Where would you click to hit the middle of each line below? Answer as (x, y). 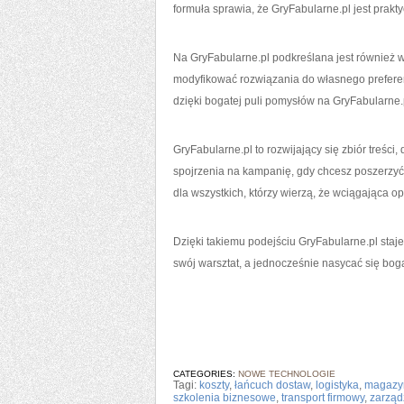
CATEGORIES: (206, 374)
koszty (214, 385)
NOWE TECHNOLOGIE (287, 374)
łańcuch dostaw (272, 385)
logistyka (337, 385)
